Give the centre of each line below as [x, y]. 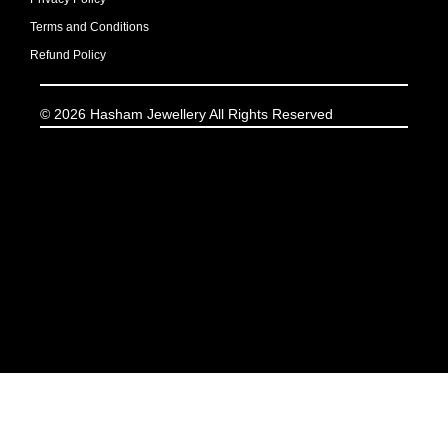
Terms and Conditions [89, 26]
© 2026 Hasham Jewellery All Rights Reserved [186, 113]
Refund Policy [68, 54]
